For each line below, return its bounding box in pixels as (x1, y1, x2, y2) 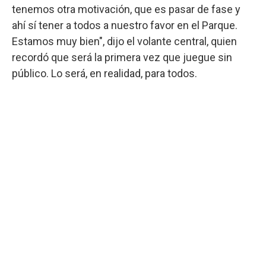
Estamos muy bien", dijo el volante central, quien (12, 34, 237, 47)
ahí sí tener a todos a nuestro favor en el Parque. (12, 18, 237, 31)
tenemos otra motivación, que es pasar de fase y (12, 2, 240, 15)
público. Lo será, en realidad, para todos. (12, 66, 197, 80)
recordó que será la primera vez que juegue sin (12, 50, 232, 64)
